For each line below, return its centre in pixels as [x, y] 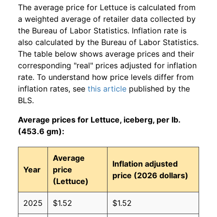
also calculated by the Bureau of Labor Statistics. [108, 42]
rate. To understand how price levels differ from [106, 77]
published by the [158, 89]
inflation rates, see [53, 89]
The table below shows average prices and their [106, 54]
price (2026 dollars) [150, 176]
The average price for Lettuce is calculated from [107, 8]
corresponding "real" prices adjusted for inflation [107, 66]
